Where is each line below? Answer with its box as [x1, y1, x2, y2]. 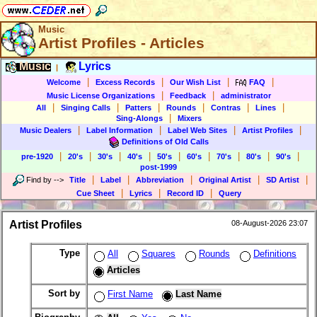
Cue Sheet [76, 189, 115, 197]
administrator [220, 91, 271, 100]
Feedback [169, 91, 206, 100]
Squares [142, 248, 175, 260]
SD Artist [265, 175, 299, 184]
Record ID [166, 189, 204, 197]
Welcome [47, 77, 81, 86]
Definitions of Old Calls [122, 137, 209, 146]
